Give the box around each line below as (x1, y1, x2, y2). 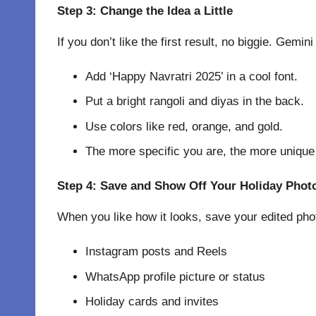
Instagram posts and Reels (85, 245, 227, 259)
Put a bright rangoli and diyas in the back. (85, 95, 304, 109)
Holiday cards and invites (85, 294, 219, 308)
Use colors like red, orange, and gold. (85, 119, 283, 133)
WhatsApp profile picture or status (85, 269, 265, 284)
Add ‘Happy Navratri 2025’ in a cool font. (85, 70, 298, 83)
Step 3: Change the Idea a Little (57, 4, 233, 18)
